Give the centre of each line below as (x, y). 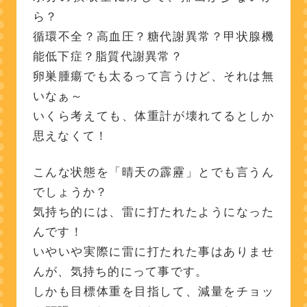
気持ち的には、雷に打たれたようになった (153, 212)
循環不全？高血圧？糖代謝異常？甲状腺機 (153, 37)
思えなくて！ (70, 136)
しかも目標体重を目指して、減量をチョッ (153, 292)
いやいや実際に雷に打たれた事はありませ (153, 252)
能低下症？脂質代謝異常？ (108, 57)
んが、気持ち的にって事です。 (120, 272)
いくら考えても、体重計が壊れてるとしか (153, 116)
